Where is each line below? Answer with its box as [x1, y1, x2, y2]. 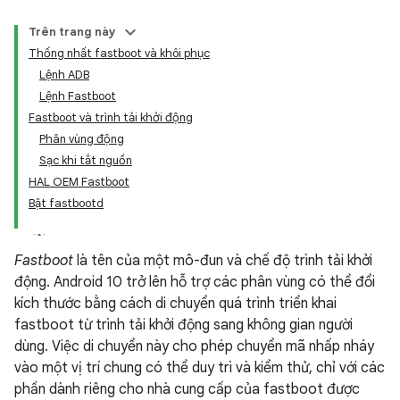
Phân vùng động [39, 131, 124, 146]
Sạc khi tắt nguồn [39, 153, 132, 168]
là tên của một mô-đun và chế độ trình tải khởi [73, 252, 372, 270]
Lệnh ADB [39, 67, 89, 82]
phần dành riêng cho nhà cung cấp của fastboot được [14, 380, 360, 398]
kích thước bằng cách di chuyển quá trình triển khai [14, 295, 337, 312]
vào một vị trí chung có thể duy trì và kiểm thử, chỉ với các [14, 359, 385, 377]
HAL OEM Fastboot [29, 174, 129, 189]
